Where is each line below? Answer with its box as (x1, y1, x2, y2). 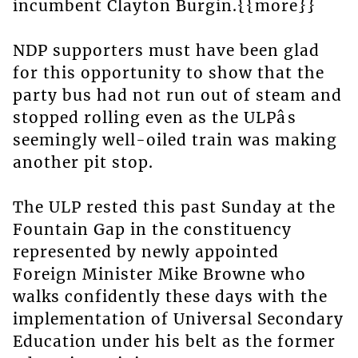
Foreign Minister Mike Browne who (12, 265, 306, 284)
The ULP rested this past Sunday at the (12, 197, 336, 217)
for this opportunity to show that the (12, 63, 324, 83)
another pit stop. (12, 153, 153, 173)
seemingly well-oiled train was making (12, 130, 337, 150)
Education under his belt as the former (12, 332, 336, 352)
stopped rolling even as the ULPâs (12, 108, 296, 128)
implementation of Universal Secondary (12, 309, 344, 329)
